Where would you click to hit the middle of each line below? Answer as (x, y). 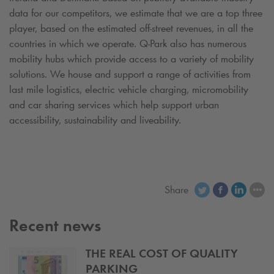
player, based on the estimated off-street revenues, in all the (131, 28)
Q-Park (153, 43)
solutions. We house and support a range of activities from (130, 74)
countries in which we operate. (74, 43)
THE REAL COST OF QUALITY (162, 254)
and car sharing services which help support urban (114, 104)
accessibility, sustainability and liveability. (95, 120)
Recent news (55, 225)
